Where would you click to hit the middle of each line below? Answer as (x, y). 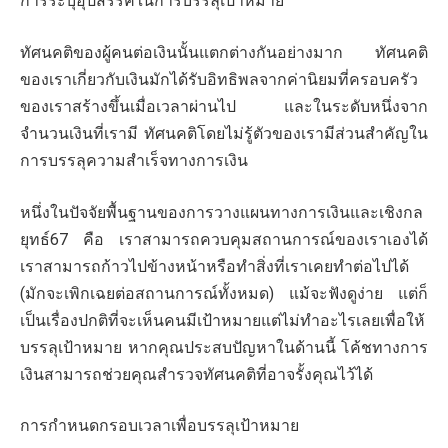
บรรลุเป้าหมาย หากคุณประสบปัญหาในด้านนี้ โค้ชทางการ (224, 347)
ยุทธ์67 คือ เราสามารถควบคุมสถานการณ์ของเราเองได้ (224, 239)
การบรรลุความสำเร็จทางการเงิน (134, 161)
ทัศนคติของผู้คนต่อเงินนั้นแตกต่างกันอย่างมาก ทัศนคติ (224, 53)
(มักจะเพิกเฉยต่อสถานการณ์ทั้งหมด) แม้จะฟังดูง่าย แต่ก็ (224, 293)
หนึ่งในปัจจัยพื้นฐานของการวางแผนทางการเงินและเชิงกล (221, 212)
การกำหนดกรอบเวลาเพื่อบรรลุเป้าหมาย (159, 426)
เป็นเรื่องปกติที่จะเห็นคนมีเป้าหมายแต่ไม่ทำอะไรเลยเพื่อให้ (222, 320)
